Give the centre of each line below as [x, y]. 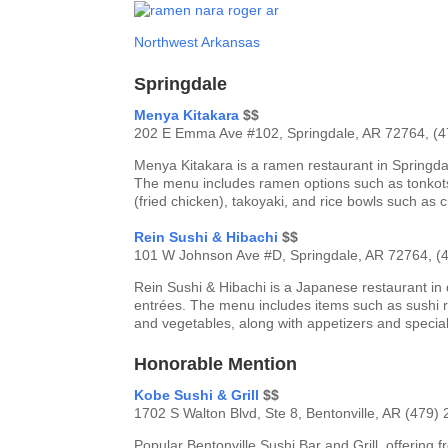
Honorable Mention [216, 364]
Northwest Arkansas [197, 41]
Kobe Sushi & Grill [199, 395]
